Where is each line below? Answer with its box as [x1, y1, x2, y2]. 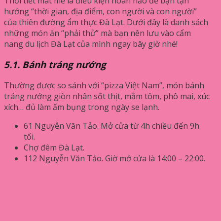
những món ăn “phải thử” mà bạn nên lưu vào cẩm [4, 27, 191, 38]
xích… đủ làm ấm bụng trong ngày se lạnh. [4, 102, 159, 113]
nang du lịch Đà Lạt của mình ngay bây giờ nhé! [4, 38, 178, 49]
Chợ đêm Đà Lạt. [24, 142, 84, 153]
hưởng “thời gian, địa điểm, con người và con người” [4, 5, 197, 17]
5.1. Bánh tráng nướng [4, 58, 106, 71]
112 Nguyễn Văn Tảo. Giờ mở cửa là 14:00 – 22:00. [24, 153, 205, 164]
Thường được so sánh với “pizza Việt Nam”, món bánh [4, 80, 204, 91]
